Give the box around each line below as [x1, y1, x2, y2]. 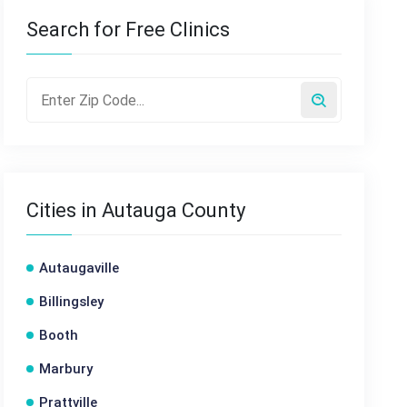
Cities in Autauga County [26, 199, 246, 222]
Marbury [39, 361, 94, 377]
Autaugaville [39, 260, 120, 276]
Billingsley [39, 293, 104, 310]
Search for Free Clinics [26, 18, 231, 41]
